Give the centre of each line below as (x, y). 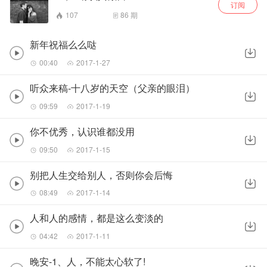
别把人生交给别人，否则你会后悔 (101, 175)
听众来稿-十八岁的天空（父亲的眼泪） (112, 88)
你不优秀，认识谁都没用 (82, 131)
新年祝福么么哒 (63, 44)
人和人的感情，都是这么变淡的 (97, 218)
